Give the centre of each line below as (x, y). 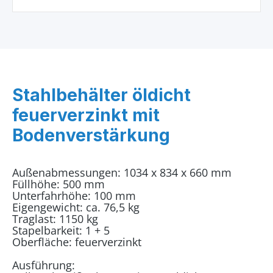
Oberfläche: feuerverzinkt (77, 242)
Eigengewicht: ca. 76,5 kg (76, 207)
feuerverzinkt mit (86, 115)
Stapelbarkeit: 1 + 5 (61, 230)
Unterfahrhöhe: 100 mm (74, 196)
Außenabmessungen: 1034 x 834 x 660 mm (122, 172)
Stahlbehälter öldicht (101, 95)
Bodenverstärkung (91, 135)
